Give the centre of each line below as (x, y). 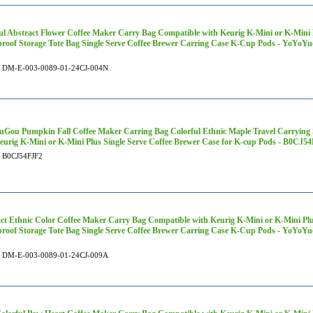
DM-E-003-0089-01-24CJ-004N (55, 68)
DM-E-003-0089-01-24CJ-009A (55, 255)
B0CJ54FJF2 (22, 156)
